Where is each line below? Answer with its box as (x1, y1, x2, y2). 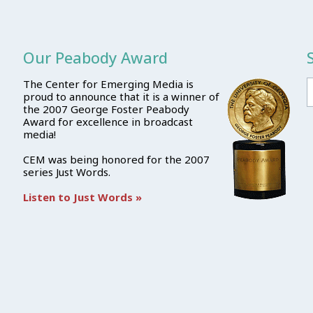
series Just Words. (22, 165, 110, 179)
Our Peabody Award (22, 47, 168, 68)
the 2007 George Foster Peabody (22, 102, 189, 116)
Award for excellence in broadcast (22, 115, 193, 129)
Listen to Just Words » (22, 190, 142, 204)
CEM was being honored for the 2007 (22, 152, 210, 166)
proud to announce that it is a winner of (22, 89, 219, 103)
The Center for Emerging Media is (22, 77, 194, 91)
